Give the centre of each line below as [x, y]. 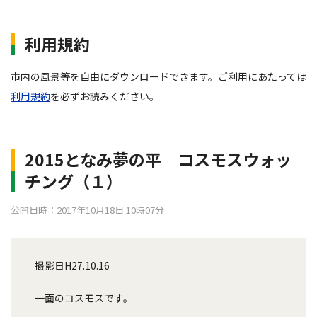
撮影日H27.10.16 [67, 265]
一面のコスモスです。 [79, 298]
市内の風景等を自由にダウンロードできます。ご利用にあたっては [158, 76]
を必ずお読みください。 [105, 96]
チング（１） [74, 181]
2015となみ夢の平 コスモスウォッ [158, 159]
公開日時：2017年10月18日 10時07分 [87, 210]
